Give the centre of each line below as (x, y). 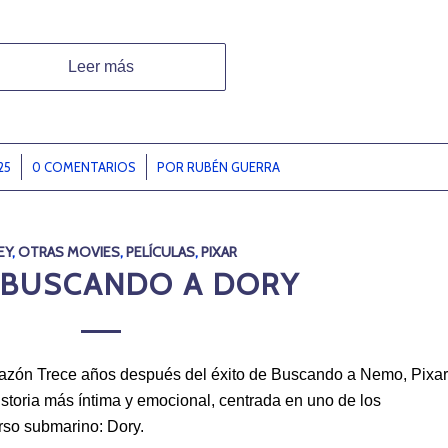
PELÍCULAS (160, 251)
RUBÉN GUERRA (233, 166)
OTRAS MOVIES (68, 251)
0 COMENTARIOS (83, 166)
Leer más (101, 66)
